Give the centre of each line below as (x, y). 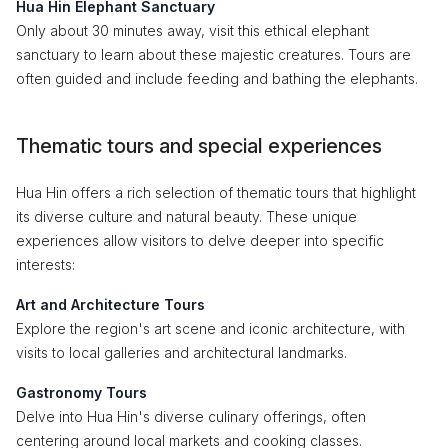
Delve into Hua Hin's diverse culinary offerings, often (191, 416)
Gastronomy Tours (81, 392)
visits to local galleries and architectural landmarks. (181, 352)
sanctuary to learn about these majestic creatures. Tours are (213, 54)
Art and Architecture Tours (110, 304)
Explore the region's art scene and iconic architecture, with (210, 328)
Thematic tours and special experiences (199, 146)
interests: (45, 264)
